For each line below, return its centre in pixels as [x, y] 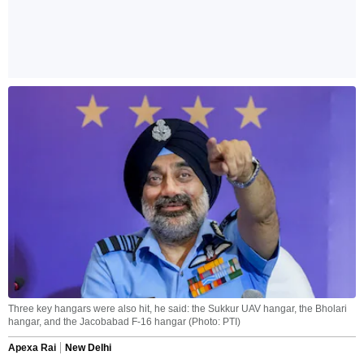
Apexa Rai [32, 348]
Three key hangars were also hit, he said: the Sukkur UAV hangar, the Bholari [178, 309]
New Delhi [88, 348]
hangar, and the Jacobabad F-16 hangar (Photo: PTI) [124, 322]
